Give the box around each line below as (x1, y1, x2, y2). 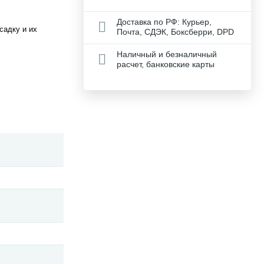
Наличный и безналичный (117, 49, 217, 59)
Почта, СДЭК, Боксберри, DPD (117, 27, 234, 37)
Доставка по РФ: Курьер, (117, 16, 212, 27)
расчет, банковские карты (117, 59, 214, 69)
